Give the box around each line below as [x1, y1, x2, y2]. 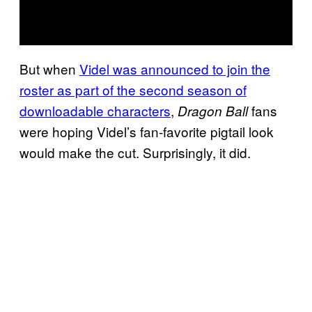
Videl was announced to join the [79, 58, 270, 78]
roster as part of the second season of [19, 79, 247, 99]
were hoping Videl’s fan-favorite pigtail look [19, 121, 274, 141]
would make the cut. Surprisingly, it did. [19, 142, 251, 162]
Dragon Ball [178, 101, 248, 120]
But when [19, 58, 79, 78]
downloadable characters [19, 100, 171, 120]
